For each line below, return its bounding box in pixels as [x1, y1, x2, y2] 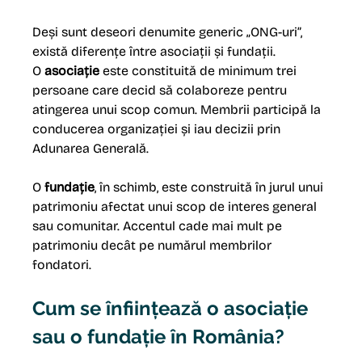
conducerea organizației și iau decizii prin [32, 121, 284, 137]
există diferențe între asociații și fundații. [32, 44, 276, 60]
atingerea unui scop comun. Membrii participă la [32, 102, 325, 118]
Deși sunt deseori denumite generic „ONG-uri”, [32, 24, 306, 40]
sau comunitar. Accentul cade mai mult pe [32, 218, 286, 234]
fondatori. [32, 257, 92, 273]
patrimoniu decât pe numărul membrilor [32, 238, 276, 254]
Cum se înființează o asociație [32, 297, 314, 321]
